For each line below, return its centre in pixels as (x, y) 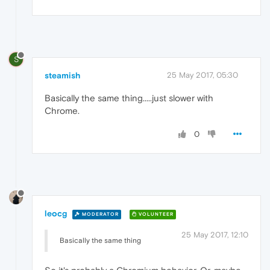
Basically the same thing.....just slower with (129, 98)
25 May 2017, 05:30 (202, 75)
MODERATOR (99, 214)
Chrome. (62, 111)
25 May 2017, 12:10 (215, 234)
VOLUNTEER (155, 214)
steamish (62, 76)
